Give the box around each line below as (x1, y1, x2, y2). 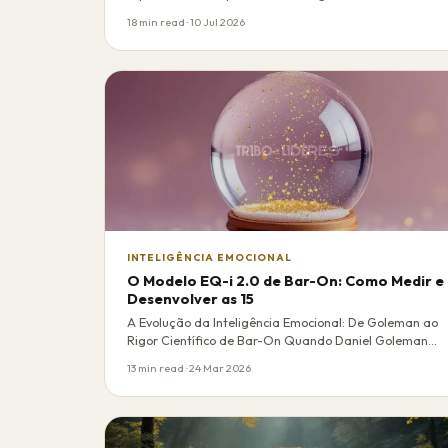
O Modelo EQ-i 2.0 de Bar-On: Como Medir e (127, 271, 445, 290)
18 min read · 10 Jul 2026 (127, 14, 246, 29)
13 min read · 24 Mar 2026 (127, 360, 252, 375)
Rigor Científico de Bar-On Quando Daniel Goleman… (127, 332, 438, 348)
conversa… (127, 5, 189, 21)
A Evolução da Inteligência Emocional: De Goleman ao (127, 314, 439, 330)
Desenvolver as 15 (127, 289, 255, 308)
